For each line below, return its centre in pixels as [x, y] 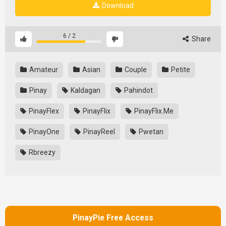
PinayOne [43, 131]
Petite [180, 69]
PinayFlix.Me [153, 111]
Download [117, 5]
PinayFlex [43, 111]
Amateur [43, 69]
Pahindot [138, 90]
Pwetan [150, 131]
